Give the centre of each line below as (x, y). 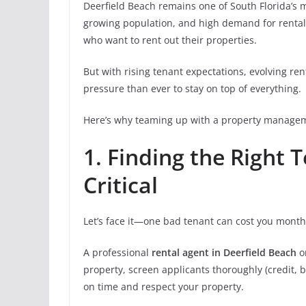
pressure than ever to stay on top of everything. (192, 88)
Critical (121, 185)
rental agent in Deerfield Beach (224, 252)
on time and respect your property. (164, 287)
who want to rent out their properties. (170, 40)
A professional (117, 252)
